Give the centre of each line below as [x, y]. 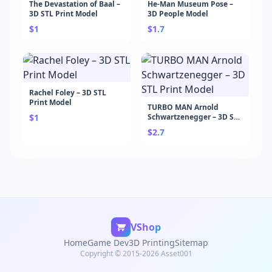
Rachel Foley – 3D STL [68, 93]
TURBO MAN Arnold [183, 107]
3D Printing [152, 243]
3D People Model [178, 14]
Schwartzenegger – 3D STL [195, 117]
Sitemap [192, 243]
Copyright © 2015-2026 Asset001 [136, 253]
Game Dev [108, 243]
